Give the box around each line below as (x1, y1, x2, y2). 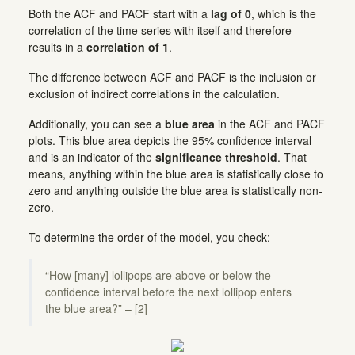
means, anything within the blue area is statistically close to (29, 165, 323, 181)
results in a (29, 38, 86, 55)
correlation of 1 (86, 38, 169, 55)
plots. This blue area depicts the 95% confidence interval (29, 132, 311, 148)
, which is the (251, 5, 316, 21)
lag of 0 (211, 5, 251, 21)
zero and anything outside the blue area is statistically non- (29, 181, 323, 198)
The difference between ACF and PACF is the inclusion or (29, 68, 316, 85)
